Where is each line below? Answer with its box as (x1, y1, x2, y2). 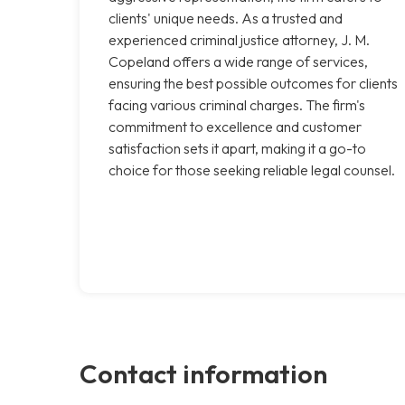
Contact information (80, 356, 327, 390)
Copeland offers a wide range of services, (108, 52, 368, 71)
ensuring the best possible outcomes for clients (108, 73, 398, 92)
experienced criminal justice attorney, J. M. (108, 30, 370, 49)
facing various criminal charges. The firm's (108, 95, 365, 114)
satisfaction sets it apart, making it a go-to (108, 138, 366, 157)
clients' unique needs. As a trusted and (108, 8, 343, 27)
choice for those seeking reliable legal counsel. (108, 160, 395, 179)
